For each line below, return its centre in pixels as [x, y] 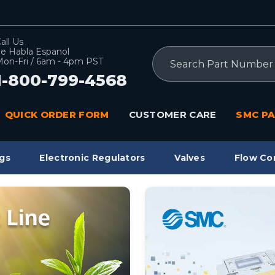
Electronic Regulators [92, 157]
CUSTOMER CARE [172, 115]
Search [167, 53]
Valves [190, 157]
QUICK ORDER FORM [57, 115]
